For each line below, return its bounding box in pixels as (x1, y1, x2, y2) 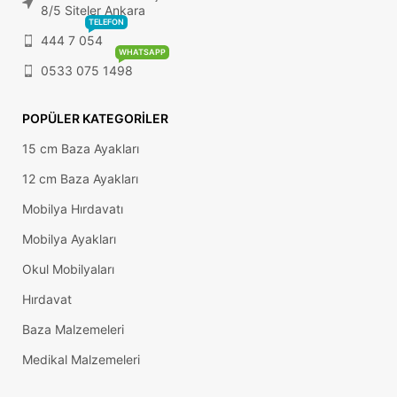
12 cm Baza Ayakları (22, 171, 138, 187)
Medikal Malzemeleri (22, 352, 140, 368)
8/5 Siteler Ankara (41, 3, 145, 19)
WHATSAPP (119, 47, 166, 58)
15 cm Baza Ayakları (22, 141, 139, 157)
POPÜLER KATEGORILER (22, 111, 168, 127)
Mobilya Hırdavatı (22, 201, 123, 217)
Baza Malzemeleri (22, 322, 124, 338)
